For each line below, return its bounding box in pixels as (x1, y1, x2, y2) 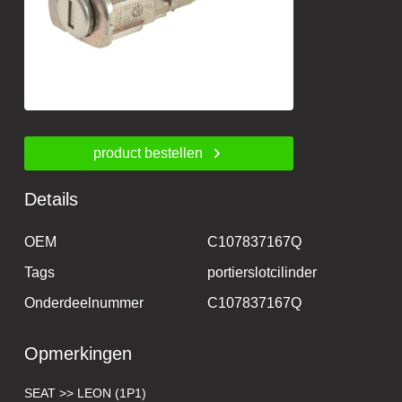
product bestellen (93, 144, 204, 161)
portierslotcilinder (207, 265, 318, 281)
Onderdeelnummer (24, 295, 144, 311)
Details (24, 188, 79, 209)
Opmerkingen (24, 344, 133, 364)
